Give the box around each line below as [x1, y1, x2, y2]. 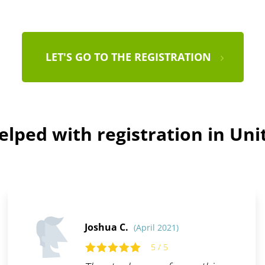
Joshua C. [84, 221, 131, 234]
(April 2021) [133, 222, 179, 234]
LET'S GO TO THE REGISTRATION [45, 50, 211, 64]
